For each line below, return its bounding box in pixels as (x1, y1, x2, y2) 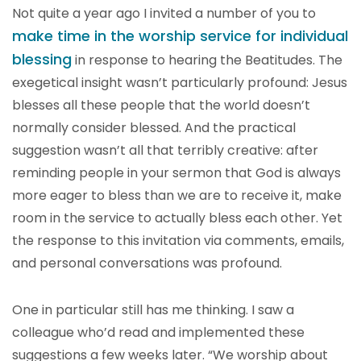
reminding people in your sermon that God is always (12, 164, 341, 182)
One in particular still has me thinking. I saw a (12, 301, 294, 319)
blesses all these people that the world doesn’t (12, 96, 310, 114)
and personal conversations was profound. (12, 254, 282, 272)
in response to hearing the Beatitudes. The (72, 51, 342, 69)
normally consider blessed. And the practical (12, 118, 296, 137)
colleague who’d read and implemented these (12, 323, 305, 342)
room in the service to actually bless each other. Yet (12, 209, 342, 227)
